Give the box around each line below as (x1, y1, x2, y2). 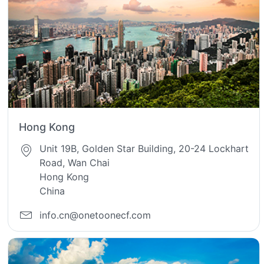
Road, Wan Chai (39, 157, 110, 169)
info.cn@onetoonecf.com (39, 209, 151, 221)
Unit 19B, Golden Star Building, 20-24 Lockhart (39, 143, 249, 155)
